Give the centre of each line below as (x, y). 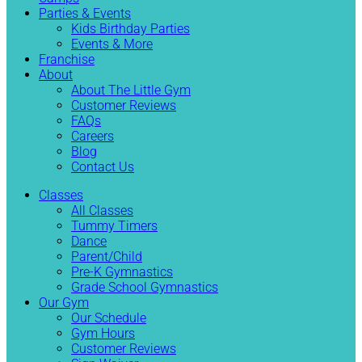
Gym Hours (103, 333)
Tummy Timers (114, 226)
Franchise (67, 59)
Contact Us (103, 167)
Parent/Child (107, 257)
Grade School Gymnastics (145, 287)
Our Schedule (109, 318)
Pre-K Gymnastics (122, 272)
